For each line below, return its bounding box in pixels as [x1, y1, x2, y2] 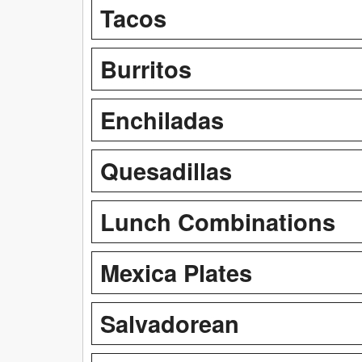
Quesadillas [100, 153, 232, 187]
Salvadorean [100, 305, 239, 340]
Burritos [100, 51, 192, 86]
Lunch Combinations [100, 204, 335, 238]
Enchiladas [100, 102, 224, 137]
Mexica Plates [100, 255, 252, 289]
